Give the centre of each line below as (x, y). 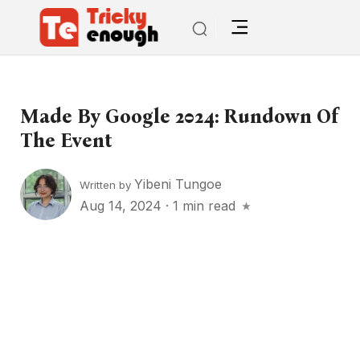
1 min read (204, 205)
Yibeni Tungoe (178, 184)
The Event (66, 141)
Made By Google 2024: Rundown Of (179, 117)
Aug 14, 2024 (123, 205)
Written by (107, 184)
